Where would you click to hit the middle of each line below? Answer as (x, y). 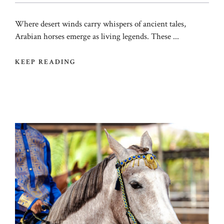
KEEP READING (46, 62)
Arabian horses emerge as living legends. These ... (97, 36)
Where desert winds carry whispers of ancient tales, (100, 24)
